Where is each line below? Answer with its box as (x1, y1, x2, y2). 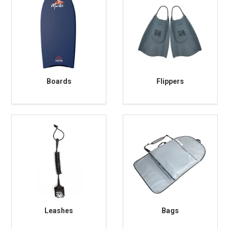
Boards (46, 77, 72, 85)
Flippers (156, 77, 184, 85)
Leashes (44, 207, 74, 215)
